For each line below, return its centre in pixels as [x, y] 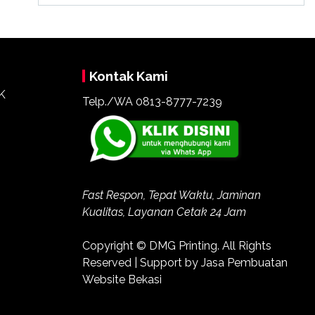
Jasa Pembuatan [244, 262]
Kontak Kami [128, 76]
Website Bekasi [122, 279]
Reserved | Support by [141, 262]
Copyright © [115, 245]
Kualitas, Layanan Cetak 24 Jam [164, 212]
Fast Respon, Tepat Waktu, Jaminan [171, 195]
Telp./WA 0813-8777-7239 [152, 101]
